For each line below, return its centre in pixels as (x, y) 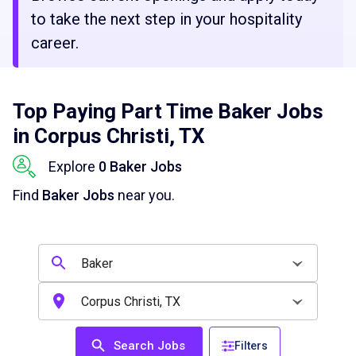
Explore (74, 166)
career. (55, 43)
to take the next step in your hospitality (166, 19)
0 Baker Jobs (140, 166)
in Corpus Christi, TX (109, 136)
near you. (145, 195)
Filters (251, 346)
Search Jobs (149, 346)
